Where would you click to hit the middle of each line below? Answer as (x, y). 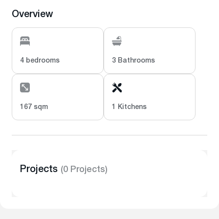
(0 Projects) (84, 170)
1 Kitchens (129, 108)
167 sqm (34, 108)
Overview (33, 15)
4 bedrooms (40, 61)
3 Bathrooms (133, 61)
